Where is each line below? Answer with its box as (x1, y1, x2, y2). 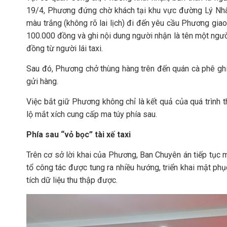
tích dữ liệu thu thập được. (26, 175, 118, 185)
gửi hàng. (26, 77, 58, 86)
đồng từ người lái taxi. (26, 44, 103, 53)
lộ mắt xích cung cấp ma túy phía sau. (26, 109, 157, 119)
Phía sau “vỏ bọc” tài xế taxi (26, 130, 131, 139)
